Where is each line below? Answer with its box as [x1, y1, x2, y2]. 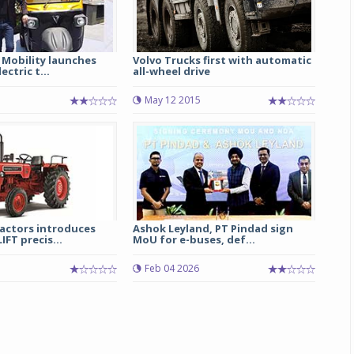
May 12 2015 [144, 93, 201, 107]
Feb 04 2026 [144, 262, 199, 275]
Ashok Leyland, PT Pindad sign [132, 221, 293, 235]
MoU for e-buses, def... [132, 232, 255, 247]
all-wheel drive [132, 64, 210, 78]
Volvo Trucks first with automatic [132, 53, 311, 67]
